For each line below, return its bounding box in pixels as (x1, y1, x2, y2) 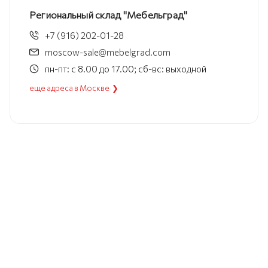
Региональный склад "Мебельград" (29, 9, 188, 21)
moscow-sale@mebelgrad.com (45, 47, 170, 58)
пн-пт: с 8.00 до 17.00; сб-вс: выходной (45, 63, 206, 75)
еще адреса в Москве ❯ (29, 83, 118, 93)
